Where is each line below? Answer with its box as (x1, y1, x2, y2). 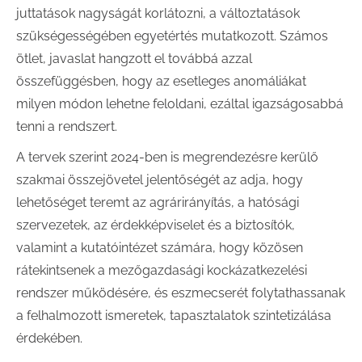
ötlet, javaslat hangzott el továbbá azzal (16, 51, 252, 66)
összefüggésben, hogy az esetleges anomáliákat (16, 74, 306, 89)
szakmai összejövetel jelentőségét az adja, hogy (16, 172, 303, 187)
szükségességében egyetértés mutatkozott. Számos (16, 28, 328, 44)
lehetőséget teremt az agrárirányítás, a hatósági (16, 195, 299, 210)
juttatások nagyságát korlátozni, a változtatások (16, 6, 300, 21)
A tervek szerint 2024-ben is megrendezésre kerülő (16, 149, 318, 165)
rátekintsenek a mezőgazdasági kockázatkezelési (16, 263, 307, 278)
